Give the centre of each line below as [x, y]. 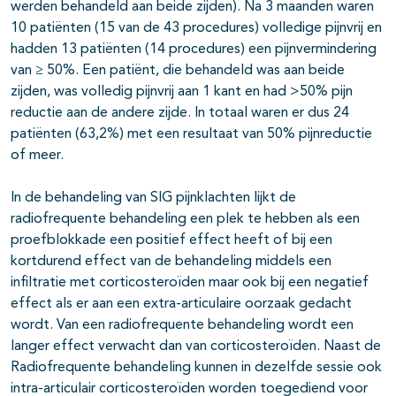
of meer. [37, 156]
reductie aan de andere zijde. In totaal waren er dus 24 [180, 114]
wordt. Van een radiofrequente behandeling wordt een [182, 326]
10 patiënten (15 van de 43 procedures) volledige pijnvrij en [196, 29]
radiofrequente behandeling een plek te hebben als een [185, 220]
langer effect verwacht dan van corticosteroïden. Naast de [196, 347]
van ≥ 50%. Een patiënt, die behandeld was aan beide [178, 71]
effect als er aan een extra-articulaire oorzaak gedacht [181, 305]
